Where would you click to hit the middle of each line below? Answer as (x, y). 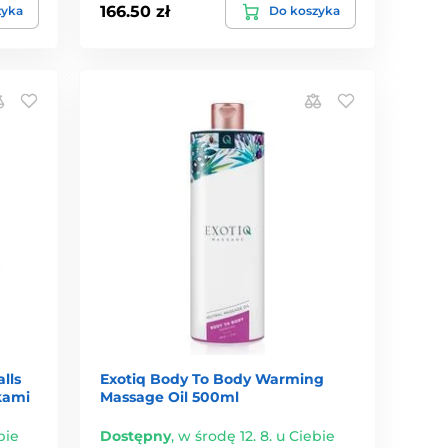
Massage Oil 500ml (170, 396)
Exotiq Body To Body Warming (212, 378)
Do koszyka (304, 11)
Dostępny (136, 435)
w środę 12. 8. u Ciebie (257, 435)
